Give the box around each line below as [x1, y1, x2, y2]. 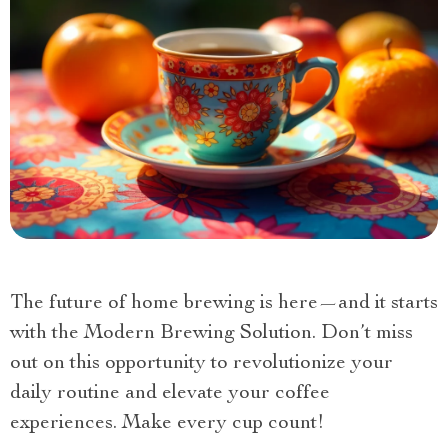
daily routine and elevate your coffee [10, 383, 330, 404]
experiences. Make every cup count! [10, 413, 325, 434]
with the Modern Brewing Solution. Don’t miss [10, 323, 413, 344]
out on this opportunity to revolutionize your [10, 353, 393, 374]
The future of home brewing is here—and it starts [10, 293, 438, 314]
